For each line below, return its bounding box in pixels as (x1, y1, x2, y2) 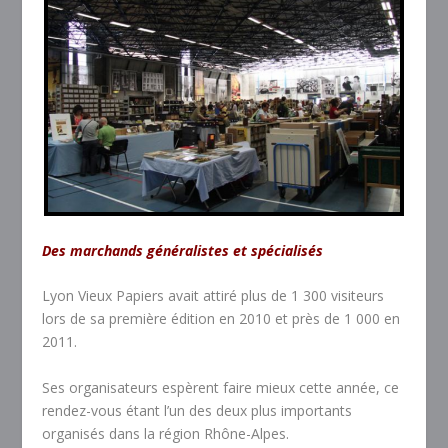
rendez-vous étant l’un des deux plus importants (42, 400, 353, 420)
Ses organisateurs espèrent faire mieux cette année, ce (42, 377, 400, 397)
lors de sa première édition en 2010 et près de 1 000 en (42, 309, 401, 329)
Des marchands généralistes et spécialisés (42, 240, 324, 260)
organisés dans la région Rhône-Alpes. (42, 423, 290, 443)
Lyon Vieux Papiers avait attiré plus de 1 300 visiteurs (42, 286, 385, 306)
